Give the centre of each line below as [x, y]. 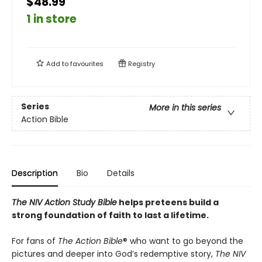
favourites [87, 64]
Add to [57, 64]
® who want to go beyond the [183, 241]
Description [35, 173]
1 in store [51, 19]
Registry [141, 64]
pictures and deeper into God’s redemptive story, [113, 254]
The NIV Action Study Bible [64, 202]
